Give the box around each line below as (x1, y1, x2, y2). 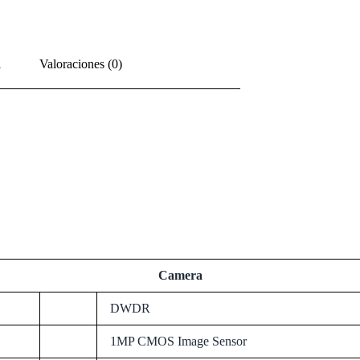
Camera (157, 268, 202, 282)
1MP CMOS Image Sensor (110, 333, 247, 348)
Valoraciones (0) (39, 56, 122, 71)
